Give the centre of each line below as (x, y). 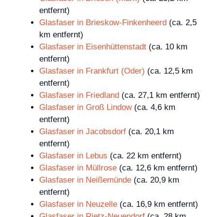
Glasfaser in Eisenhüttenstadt (93, 47)
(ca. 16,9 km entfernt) (158, 204)
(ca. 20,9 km (155, 180)
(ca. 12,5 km (169, 71)
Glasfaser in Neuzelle (78, 204)
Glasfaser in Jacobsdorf (83, 132)
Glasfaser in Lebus (73, 156)
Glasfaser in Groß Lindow (85, 108)
